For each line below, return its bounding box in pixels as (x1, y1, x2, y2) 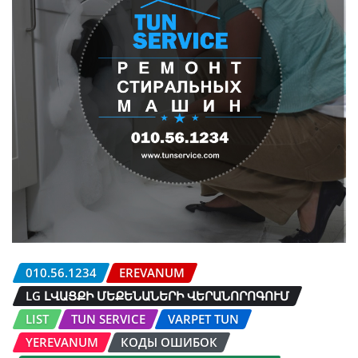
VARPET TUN (168, 311, 239, 328)
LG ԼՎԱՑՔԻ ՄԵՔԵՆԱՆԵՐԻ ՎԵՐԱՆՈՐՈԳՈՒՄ (26, 288, 289, 304)
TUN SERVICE (71, 311, 145, 328)
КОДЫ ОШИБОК (121, 334, 217, 351)
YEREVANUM (26, 334, 98, 351)
